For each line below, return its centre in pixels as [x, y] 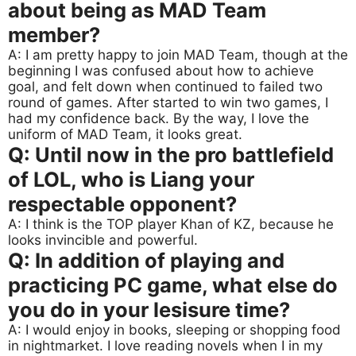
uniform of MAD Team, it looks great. [125, 135]
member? [54, 35]
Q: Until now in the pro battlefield [171, 155]
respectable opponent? [122, 204]
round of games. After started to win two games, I [168, 103]
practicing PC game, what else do [173, 285]
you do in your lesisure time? [149, 310]
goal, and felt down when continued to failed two [165, 87]
